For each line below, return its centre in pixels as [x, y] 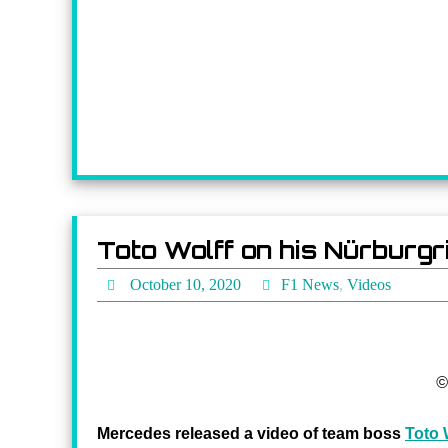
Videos [368, 284]
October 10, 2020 [185, 284]
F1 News [309, 284]
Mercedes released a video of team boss [251, 433]
